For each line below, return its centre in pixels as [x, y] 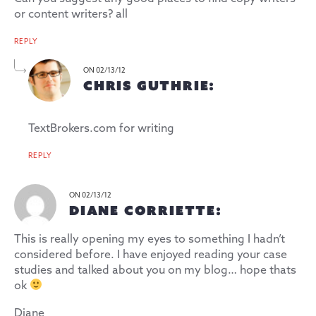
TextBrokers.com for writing [101, 128]
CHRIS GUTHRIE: [150, 85]
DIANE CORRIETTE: [146, 210]
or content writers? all [71, 14]
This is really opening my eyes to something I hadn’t [150, 239]
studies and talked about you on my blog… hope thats [155, 270]
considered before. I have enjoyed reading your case [151, 255]
